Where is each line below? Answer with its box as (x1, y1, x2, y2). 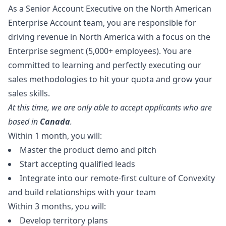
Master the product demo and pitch (20, 144, 156, 155)
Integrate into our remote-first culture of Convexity (20, 173, 215, 184)
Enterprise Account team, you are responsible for (8, 17, 196, 28)
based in (8, 116, 40, 127)
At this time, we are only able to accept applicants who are (8, 102, 212, 113)
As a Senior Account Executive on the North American (8, 3, 211, 14)
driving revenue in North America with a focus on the (8, 31, 210, 42)
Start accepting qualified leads (20, 158, 135, 169)
